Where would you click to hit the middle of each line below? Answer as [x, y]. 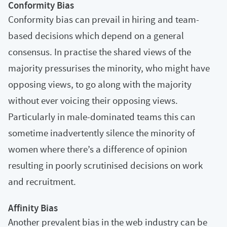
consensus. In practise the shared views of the [100, 52]
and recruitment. [42, 181]
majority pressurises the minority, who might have [109, 68]
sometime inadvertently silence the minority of [102, 133]
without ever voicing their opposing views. [93, 100]
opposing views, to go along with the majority [100, 84]
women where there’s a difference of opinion [98, 149]
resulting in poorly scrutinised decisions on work [105, 165]
